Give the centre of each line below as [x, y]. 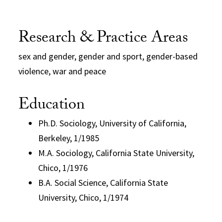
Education [52, 106]
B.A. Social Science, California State [103, 182]
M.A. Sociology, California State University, [116, 153]
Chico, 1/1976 [63, 167]
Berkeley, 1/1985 [69, 138]
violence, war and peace [62, 71]
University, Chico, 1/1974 [83, 197]
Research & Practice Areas [103, 39]
